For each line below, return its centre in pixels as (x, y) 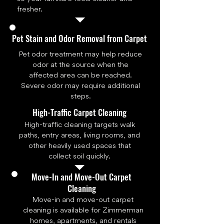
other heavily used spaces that (79, 146)
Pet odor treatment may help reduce (80, 54)
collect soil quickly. (79, 156)
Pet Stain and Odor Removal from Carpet (79, 38)
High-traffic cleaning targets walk (79, 125)
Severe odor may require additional (80, 86)
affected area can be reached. (80, 75)
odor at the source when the (80, 65)
